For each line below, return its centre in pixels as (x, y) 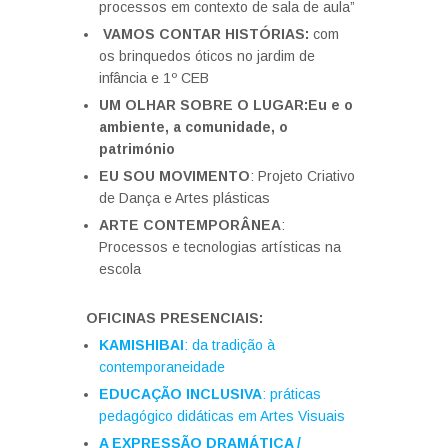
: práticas (291, 394)
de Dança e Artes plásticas (184, 198)
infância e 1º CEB (154, 78)
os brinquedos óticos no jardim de (207, 56)
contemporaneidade (162, 367)
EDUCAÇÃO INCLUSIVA (180, 394)
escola (120, 269)
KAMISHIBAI (141, 345)
